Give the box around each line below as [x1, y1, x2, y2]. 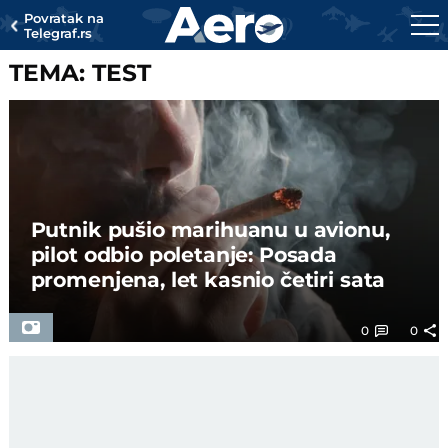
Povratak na [24, 10, 105, 26]
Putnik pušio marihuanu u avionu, [30, 216, 390, 242]
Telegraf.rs [24, 25, 93, 41]
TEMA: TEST [9, 58, 152, 87]
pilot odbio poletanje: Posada [30, 241, 337, 267]
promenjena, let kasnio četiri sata [30, 266, 386, 292]
